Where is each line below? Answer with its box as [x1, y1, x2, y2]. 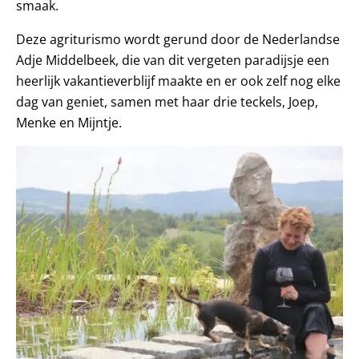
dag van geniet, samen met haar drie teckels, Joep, [16, 93, 318, 111]
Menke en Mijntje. [16, 114, 122, 132]
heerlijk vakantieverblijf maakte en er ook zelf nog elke [16, 72, 341, 91]
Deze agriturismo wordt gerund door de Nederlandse [16, 30, 340, 49]
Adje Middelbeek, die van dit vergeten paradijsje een [16, 51, 329, 70]
